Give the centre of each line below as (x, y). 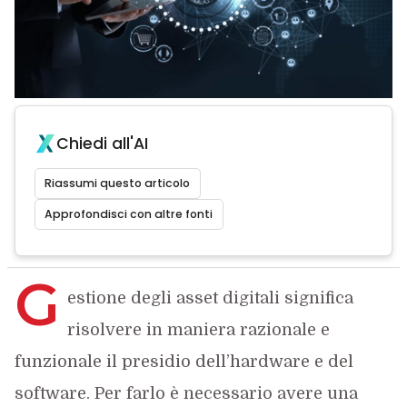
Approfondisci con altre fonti (129, 214)
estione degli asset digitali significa (210, 298)
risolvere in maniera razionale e (198, 330)
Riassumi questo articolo (118, 183)
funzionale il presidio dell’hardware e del (184, 362)
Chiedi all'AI (102, 144)
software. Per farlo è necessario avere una (186, 393)
